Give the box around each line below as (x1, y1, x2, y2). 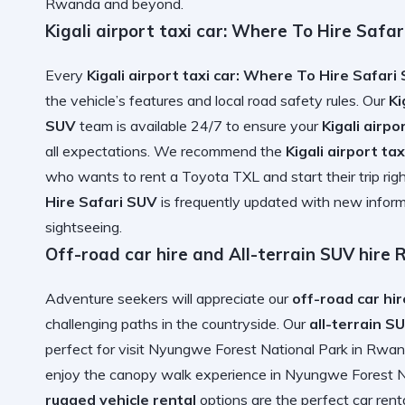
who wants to (45, 167, 140, 186)
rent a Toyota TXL (140, 167, 259, 186)
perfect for (45, 339, 118, 358)
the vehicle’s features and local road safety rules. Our (45, 91, 389, 110)
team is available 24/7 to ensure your (76, 117, 322, 136)
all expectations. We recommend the (45, 142, 286, 161)
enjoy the (45, 364, 109, 383)
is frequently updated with (157, 193, 334, 212)
